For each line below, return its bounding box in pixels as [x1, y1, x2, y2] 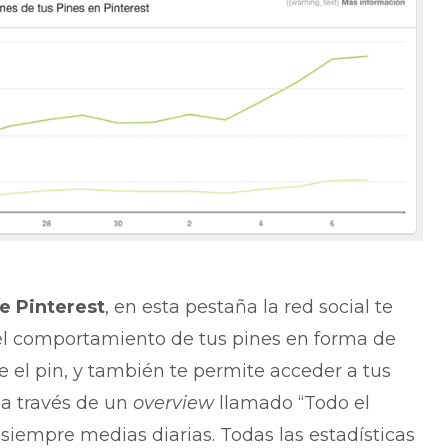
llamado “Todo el [213, 392, 370, 415]
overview [132, 392, 214, 415]
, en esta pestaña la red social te [104, 296, 393, 319]
